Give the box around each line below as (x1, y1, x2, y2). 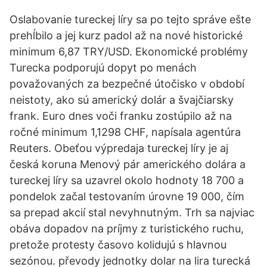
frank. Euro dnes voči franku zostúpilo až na (10, 110, 232, 122)
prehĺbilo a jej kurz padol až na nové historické (10, 29, 243, 42)
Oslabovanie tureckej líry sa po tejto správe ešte (10, 13, 251, 26)
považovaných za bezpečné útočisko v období (10, 77, 244, 90)
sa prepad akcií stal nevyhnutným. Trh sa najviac (10, 206, 254, 219)
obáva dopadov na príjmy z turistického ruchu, (10, 222, 244, 235)
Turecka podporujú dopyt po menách (10, 61, 197, 74)
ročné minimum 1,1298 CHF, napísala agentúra (10, 126, 241, 138)
